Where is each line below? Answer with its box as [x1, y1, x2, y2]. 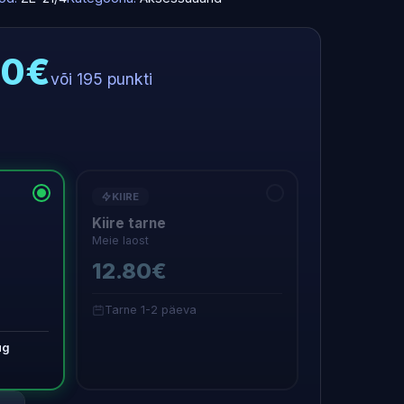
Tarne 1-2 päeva [105, 303, 197, 317]
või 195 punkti [50, 69, 152, 88]
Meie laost [92, 234, 149, 247]
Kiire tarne [92, 215, 166, 232]
